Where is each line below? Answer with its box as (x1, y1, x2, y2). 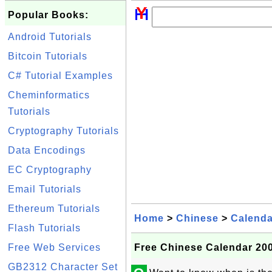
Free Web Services (8, 242, 101, 253)
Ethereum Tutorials (8, 203, 100, 214)
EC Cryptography (8, 165, 92, 175)
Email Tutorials (8, 184, 81, 194)
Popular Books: (8, 10, 89, 20)
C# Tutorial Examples (8, 70, 113, 81)
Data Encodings (8, 145, 86, 155)
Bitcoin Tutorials (8, 51, 87, 61)
